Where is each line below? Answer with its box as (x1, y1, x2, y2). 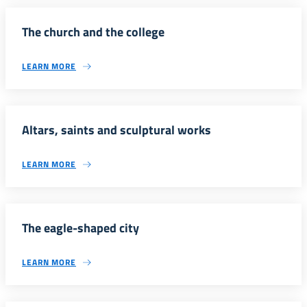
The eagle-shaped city (22, 219, 139, 237)
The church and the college (22, 23, 164, 41)
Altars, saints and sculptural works (22, 121, 211, 139)
